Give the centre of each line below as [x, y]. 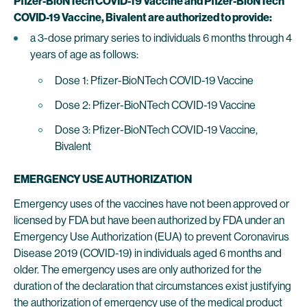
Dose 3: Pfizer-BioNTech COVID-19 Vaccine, [156, 130]
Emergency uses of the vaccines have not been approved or [151, 204]
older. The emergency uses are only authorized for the [138, 270]
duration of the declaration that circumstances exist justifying [152, 286]
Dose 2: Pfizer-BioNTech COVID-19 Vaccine [155, 105]
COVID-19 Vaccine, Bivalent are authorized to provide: [143, 17]
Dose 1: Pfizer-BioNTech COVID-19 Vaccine [154, 81]
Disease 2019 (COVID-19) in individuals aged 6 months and [148, 253]
